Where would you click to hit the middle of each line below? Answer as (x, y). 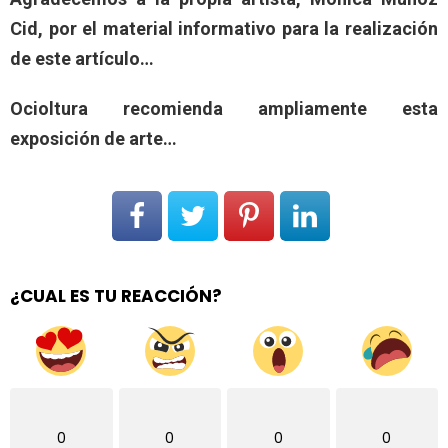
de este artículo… (82, 58)
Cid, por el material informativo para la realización (224, 28)
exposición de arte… (93, 138)
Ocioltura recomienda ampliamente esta (224, 108)
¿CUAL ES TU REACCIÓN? (116, 295)
